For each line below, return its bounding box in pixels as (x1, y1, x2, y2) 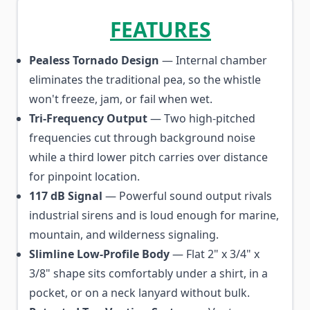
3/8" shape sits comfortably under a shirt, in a (29, 266, 268, 281)
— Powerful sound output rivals (102, 188, 272, 203)
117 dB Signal (29, 188, 102, 203)
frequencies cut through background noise (29, 130, 255, 145)
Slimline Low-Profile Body (29, 246, 170, 262)
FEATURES (110, 15, 211, 44)
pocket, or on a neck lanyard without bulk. (29, 285, 250, 300)
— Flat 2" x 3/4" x (170, 246, 259, 262)
